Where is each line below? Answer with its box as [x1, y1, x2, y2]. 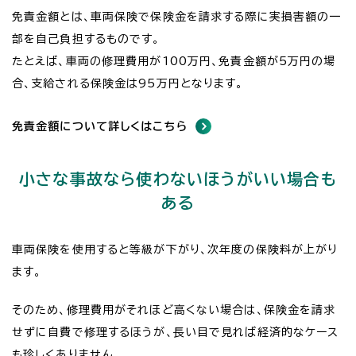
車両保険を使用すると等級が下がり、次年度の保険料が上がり [12, 243, 339, 255]
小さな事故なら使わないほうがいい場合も [19, 170, 337, 187]
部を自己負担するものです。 [12, 33, 161, 44]
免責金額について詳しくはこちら [12, 120, 188, 132]
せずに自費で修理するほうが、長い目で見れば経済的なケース [12, 326, 339, 338]
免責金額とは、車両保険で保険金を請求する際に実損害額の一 [12, 10, 342, 22]
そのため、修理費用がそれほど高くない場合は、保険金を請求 [12, 304, 336, 315]
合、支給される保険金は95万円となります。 [12, 77, 244, 89]
